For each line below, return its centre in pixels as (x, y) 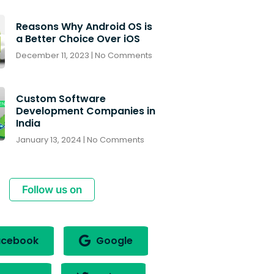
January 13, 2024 (49, 139)
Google (113, 240)
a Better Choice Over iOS (78, 39)
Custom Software (61, 98)
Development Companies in (85, 111)
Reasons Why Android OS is (84, 26)
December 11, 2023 (53, 55)
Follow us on (52, 189)
